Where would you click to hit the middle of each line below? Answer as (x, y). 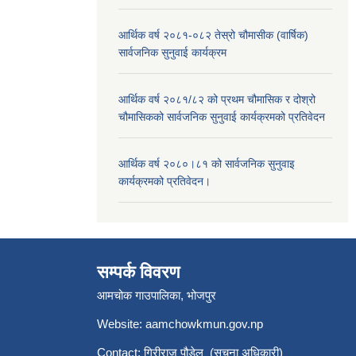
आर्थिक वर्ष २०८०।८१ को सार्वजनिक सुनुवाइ (207, 163)
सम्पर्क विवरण (138, 272)
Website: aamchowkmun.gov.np (180, 324)
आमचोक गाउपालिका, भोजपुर (157, 295)
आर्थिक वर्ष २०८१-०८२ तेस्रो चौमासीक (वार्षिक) (213, 35)
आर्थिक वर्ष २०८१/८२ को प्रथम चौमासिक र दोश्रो (217, 99)
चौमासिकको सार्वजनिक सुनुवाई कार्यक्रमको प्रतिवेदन (222, 116)
